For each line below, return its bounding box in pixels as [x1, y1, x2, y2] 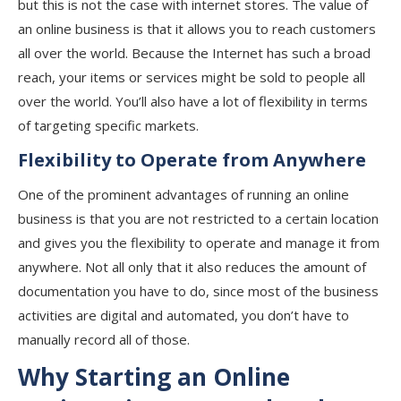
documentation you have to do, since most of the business [18, 282, 379, 300]
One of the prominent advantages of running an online [18, 185, 349, 203]
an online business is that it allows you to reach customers [18, 20, 376, 38]
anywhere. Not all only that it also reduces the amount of [18, 258, 366, 276]
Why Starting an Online [18, 361, 290, 393]
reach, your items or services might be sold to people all [18, 68, 365, 86]
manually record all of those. [18, 330, 190, 348]
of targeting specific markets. [18, 116, 199, 134]
